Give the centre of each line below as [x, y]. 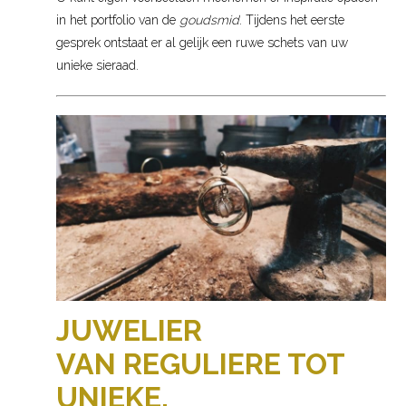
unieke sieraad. [98, 65]
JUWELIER [130, 331]
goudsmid [210, 20]
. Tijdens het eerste [292, 20]
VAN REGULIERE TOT [201, 364]
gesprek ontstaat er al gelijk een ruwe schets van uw [203, 43]
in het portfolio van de [118, 20]
